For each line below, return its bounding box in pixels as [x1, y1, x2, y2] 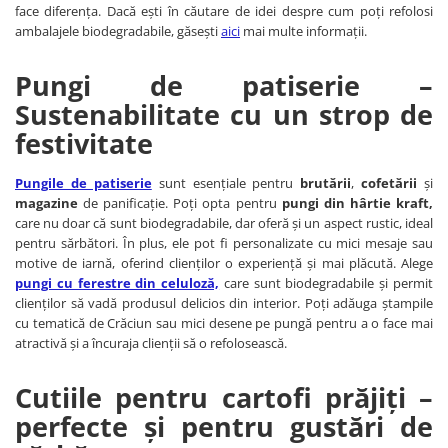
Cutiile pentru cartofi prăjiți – [15, 379, 433, 417]
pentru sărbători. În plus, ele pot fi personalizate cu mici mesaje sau [15, 234, 433, 253]
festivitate [15, 125, 160, 163]
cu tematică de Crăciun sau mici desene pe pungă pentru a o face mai [15, 314, 433, 333]
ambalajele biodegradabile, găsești [15, 22, 221, 41]
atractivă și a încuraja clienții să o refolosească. [15, 334, 290, 353]
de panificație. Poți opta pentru [83, 194, 282, 213]
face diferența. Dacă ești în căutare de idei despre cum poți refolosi [15, 2, 433, 21]
